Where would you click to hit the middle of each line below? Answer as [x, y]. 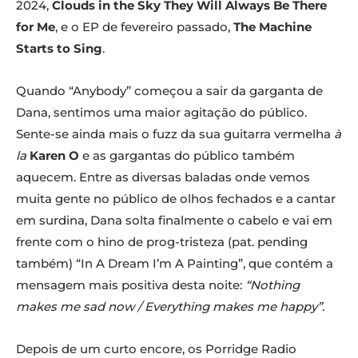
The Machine [272, 27]
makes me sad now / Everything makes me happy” [169, 307]
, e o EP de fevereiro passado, [144, 27]
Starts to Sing [59, 49]
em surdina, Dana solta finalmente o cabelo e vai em [174, 221]
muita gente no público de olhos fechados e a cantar [176, 199]
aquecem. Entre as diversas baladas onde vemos [163, 177]
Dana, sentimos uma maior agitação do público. [161, 113]
